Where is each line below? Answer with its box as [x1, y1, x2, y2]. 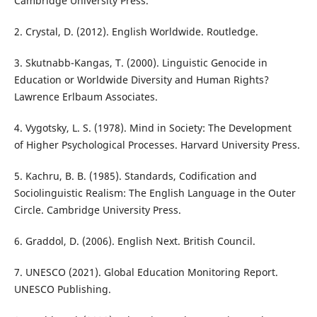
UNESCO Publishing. [13, 282, 111, 296]
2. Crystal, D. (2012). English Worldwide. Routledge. [13, 25, 258, 39]
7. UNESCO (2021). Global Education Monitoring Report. [13, 265, 278, 279]
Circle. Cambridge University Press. [13, 203, 181, 217]
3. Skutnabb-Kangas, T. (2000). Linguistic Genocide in [13, 56, 267, 70]
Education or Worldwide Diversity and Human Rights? [13, 73, 269, 87]
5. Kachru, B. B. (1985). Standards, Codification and [13, 169, 257, 183]
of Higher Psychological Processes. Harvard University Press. [13, 138, 300, 152]
